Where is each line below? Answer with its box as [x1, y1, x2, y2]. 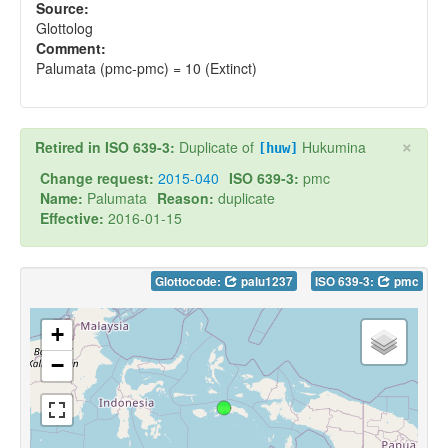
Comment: [36, 38, 106, 59]
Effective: [40, 208, 104, 229]
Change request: [40, 168, 154, 189]
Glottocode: [155, 273, 224, 291]
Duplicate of [179, 137, 258, 158]
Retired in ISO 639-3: [35, 137, 179, 158]
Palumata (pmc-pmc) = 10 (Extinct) [36, 58, 257, 79]
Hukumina [298, 137, 366, 158]
